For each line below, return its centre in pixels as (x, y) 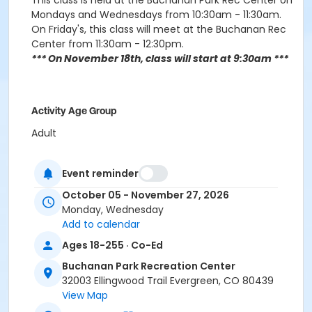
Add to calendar (101, 225)
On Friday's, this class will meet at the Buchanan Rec (159, 29)
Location (50, 157)
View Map (85, 296)
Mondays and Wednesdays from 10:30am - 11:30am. (156, 15)
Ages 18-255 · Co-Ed (112, 245)
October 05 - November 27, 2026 (146, 195)
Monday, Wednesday (113, 210)
